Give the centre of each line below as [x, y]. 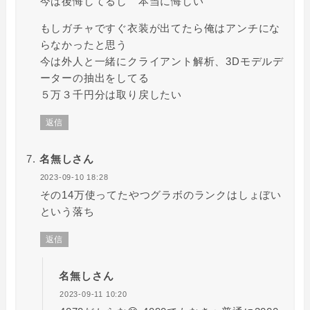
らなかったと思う [83, 44]
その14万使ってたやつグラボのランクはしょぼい [161, 195]
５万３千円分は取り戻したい [111, 94]
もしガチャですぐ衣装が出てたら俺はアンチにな [160, 28]
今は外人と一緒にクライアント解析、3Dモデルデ [162, 61]
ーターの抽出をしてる [94, 77]
